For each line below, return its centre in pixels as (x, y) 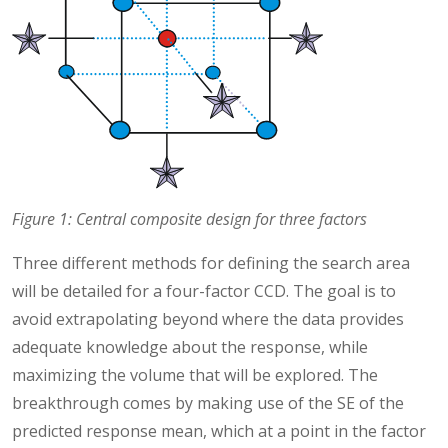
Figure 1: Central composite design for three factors (189, 219)
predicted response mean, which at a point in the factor (219, 431)
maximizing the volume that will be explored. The (195, 375)
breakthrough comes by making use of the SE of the (208, 403)
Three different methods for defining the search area (211, 263)
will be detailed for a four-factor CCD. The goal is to (204, 291)
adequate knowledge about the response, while (190, 347)
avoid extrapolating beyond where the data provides (208, 319)
